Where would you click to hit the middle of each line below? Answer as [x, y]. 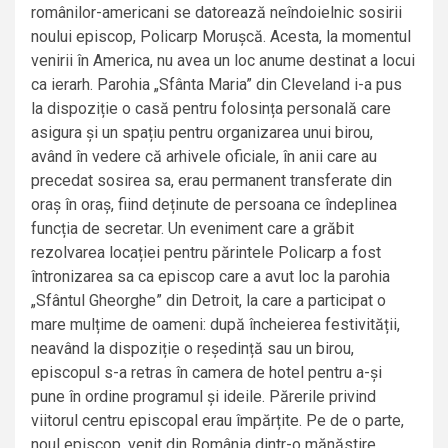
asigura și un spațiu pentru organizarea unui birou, [202, 133]
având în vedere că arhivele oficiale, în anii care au [204, 157]
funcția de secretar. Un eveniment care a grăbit [192, 229]
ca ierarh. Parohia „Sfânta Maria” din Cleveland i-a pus [216, 85]
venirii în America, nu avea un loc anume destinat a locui [223, 61]
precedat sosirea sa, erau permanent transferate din [211, 181]
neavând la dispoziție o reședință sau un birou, [192, 349]
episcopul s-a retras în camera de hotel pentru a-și [206, 373]
